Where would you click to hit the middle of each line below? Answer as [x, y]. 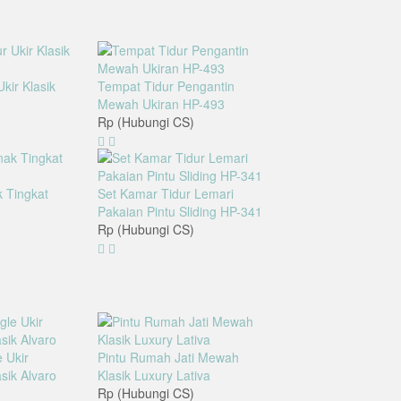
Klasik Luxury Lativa [154, 375]
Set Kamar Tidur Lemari [166, 194]
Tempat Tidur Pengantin [166, 86]
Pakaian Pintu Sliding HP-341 [180, 212]
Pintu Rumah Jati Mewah [168, 358]
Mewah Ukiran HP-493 [161, 104]
